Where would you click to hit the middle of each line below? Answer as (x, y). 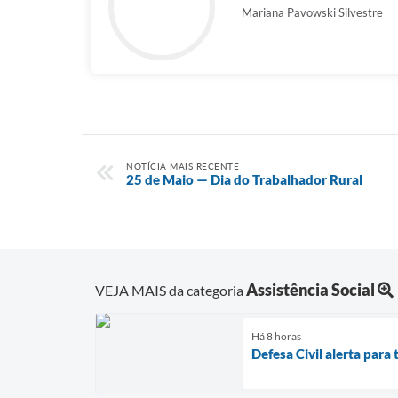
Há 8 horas (276, 336)
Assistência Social (310, 289)
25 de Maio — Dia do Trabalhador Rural (244, 179)
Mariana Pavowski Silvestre (312, 12)
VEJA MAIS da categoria (171, 290)
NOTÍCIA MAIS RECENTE (183, 166)
